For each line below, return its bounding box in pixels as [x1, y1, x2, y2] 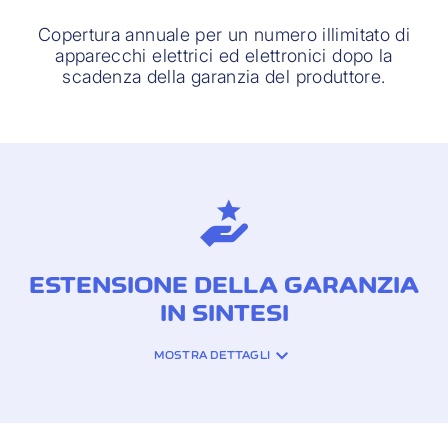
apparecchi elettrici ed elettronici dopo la [55, 45, 393, 67]
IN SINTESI [159, 299, 289, 328]
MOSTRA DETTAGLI [154, 348, 270, 363]
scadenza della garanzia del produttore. [62, 66, 386, 88]
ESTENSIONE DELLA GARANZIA [29, 271, 419, 300]
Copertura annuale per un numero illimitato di [37, 24, 411, 46]
